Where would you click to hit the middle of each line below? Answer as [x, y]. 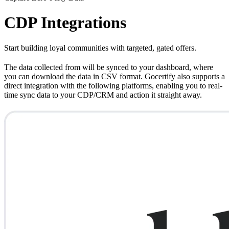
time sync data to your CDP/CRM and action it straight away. [103, 95]
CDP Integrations [65, 23]
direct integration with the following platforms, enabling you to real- [113, 85]
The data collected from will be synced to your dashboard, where [109, 67]
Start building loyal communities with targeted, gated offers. [100, 48]
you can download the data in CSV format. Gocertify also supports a [114, 76]
